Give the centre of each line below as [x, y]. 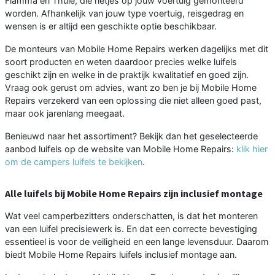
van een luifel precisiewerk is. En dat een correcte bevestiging [131, 228]
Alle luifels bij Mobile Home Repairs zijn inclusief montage [134, 193]
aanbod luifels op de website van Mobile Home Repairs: [121, 149]
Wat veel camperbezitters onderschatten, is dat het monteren [131, 215]
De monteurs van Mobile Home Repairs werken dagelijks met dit [137, 48]
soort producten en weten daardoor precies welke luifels [121, 61]
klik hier [252, 149]
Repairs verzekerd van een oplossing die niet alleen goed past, [133, 100]
